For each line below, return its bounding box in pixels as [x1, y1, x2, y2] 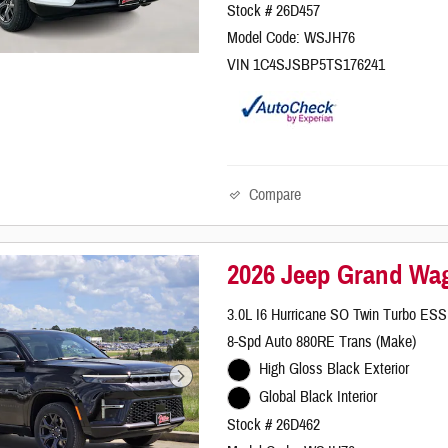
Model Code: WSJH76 [227, 27, 356, 48]
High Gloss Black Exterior [258, 359, 409, 380]
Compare [249, 184, 302, 205]
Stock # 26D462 [227, 414, 321, 435]
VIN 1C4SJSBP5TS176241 [227, 54, 386, 75]
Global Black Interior [258, 387, 377, 407]
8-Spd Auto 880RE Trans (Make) [227, 332, 417, 353]
